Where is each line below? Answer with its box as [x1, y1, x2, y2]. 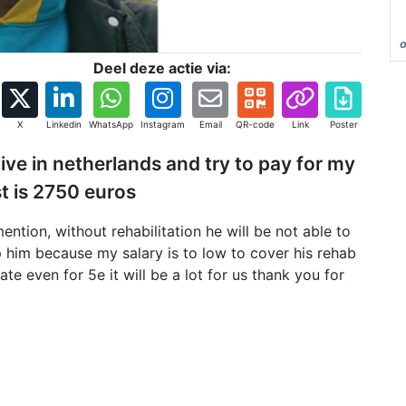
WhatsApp [89, 119, 133, 130]
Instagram [140, 119, 185, 130]
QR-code [236, 119, 275, 130]
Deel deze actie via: [93, 59, 231, 77]
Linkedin [45, 119, 82, 130]
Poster [329, 119, 358, 130]
